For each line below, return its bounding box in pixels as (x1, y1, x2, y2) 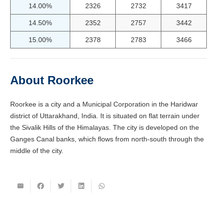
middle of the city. (10, 147, 65, 155)
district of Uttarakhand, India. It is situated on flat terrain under (10, 112, 200, 120)
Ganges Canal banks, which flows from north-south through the (10, 135, 204, 143)
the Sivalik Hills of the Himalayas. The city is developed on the (10, 124, 199, 132)
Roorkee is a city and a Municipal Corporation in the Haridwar (10, 100, 198, 108)
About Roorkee (10, 74, 93, 87)
